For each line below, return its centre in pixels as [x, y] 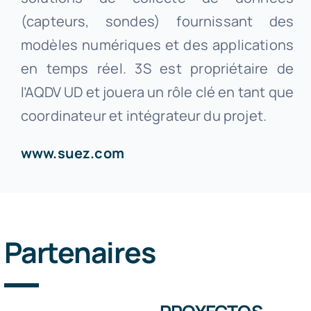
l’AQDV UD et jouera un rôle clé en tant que [157, 92]
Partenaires [79, 252]
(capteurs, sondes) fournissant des [157, 22]
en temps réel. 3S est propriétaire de [157, 69]
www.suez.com [72, 153]
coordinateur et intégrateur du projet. [144, 116]
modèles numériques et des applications [157, 45]
